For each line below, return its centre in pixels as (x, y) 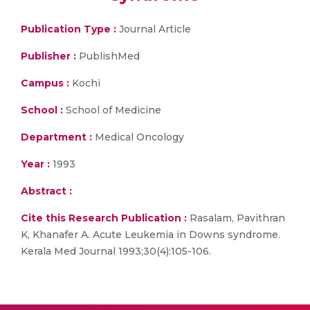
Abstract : (46, 191)
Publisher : (50, 56)
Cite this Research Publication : (104, 218)
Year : (35, 164)
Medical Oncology (138, 137)
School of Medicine (112, 110)
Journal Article (154, 29)
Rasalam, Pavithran (236, 218)
